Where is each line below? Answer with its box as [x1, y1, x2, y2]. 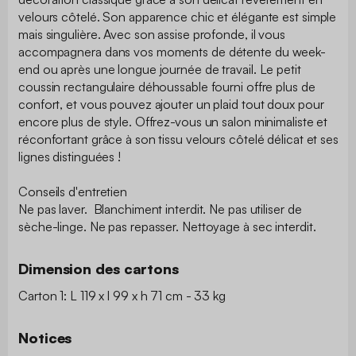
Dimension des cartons [18, 259, 179, 277]
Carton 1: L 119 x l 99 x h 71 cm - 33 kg [18, 287, 226, 304]
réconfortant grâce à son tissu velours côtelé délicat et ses [18, 130, 339, 147]
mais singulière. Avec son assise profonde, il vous [18, 25, 285, 42]
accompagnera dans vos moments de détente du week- [18, 43, 327, 60]
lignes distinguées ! [18, 148, 122, 164]
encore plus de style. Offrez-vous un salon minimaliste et [18, 113, 328, 130]
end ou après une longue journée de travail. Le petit [18, 60, 301, 77]
